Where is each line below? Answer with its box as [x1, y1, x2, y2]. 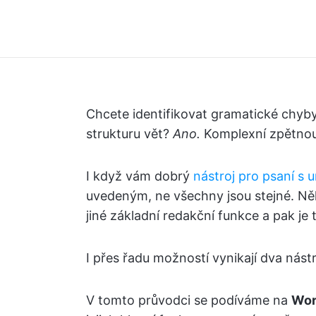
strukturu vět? [86, 126, 173, 141]
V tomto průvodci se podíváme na [86, 293, 291, 308]
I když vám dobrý [86, 169, 193, 183]
